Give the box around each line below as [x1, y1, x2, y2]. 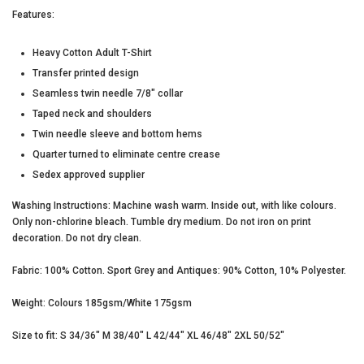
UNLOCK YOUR [106, 120, 258, 151]
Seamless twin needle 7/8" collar [32, 87, 183, 99]
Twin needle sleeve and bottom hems [32, 128, 202, 140]
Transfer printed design [32, 67, 139, 79]
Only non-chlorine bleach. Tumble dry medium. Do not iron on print [12, 215, 311, 227]
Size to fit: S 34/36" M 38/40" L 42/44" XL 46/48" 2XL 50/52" [12, 329, 284, 341]
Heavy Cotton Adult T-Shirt [32, 46, 152, 58]
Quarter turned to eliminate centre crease [32, 148, 220, 160]
